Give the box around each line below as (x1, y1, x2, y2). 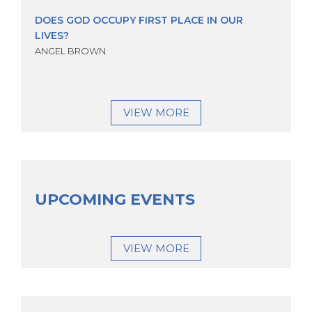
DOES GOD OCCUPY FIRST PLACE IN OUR (35, 14, 243, 27)
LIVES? (35, 29, 69, 42)
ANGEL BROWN (35, 45, 106, 57)
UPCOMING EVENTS (35, 190, 195, 210)
